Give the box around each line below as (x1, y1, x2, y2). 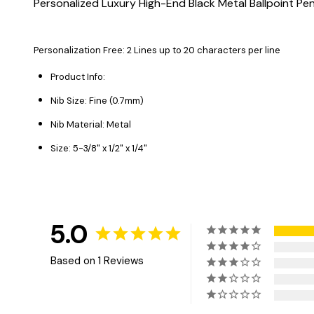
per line (246, 43, 280, 56)
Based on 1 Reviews (50, 253, 144, 268)
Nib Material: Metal (50, 118, 131, 130)
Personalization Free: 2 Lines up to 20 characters (34, 43, 246, 56)
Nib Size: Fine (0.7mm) (50, 94, 144, 107)
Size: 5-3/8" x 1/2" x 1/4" (50, 142, 147, 154)
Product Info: (50, 70, 107, 83)
